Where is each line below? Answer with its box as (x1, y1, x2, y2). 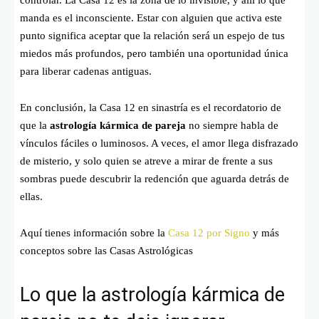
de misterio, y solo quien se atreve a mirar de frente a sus (20, 155, 273, 167)
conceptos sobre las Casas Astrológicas (20, 245, 193, 257)
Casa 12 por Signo (168, 227, 250, 239)
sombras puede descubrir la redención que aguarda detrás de (20, 173, 289, 185)
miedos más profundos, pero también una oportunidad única (20, 48, 288, 60)
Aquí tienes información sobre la (20, 227, 168, 239)
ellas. (20, 191, 43, 203)
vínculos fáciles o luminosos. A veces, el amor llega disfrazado (20, 137, 298, 150)
